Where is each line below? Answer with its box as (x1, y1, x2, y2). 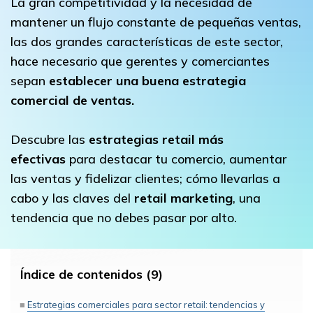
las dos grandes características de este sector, (10, 33, 283, 50)
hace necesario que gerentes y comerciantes (10, 52, 270, 69)
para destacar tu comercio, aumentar (69, 150, 286, 167)
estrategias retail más (89, 131, 224, 147)
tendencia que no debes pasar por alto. (10, 209, 237, 226)
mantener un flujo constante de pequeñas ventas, (10, 13, 301, 30)
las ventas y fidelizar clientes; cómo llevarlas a (10, 170, 280, 187)
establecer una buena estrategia (49, 72, 246, 89)
